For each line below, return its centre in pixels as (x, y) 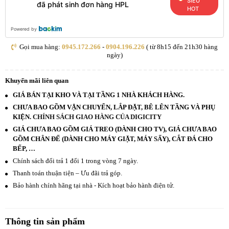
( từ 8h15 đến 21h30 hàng (181, 47)
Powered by (24, 29)
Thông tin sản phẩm (45, 222)
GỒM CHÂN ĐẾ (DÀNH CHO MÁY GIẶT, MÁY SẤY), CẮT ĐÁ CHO (113, 139)
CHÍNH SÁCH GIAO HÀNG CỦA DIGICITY (97, 117)
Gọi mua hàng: (40, 47)
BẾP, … (24, 149)
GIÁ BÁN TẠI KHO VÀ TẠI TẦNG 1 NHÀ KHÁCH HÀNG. (99, 95)
